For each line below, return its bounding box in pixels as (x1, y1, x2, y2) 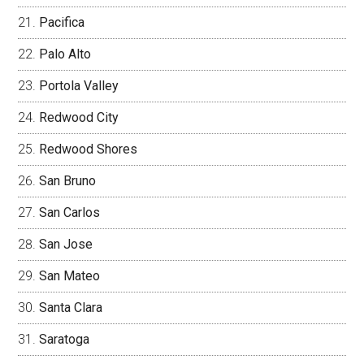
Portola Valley (39, 78, 119, 94)
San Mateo (39, 268, 101, 284)
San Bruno (39, 173, 97, 189)
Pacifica (39, 15, 85, 31)
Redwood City (39, 110, 119, 126)
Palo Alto (39, 46, 92, 63)
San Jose (39, 236, 93, 253)
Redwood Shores (39, 141, 138, 158)
